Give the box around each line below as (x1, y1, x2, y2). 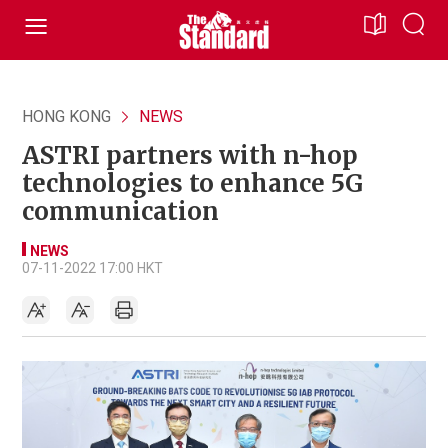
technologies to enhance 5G (22, 168, 363, 199)
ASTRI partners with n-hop (22, 140, 358, 171)
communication (22, 196, 219, 227)
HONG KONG (22, 107, 111, 126)
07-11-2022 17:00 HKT (22, 260, 163, 276)
